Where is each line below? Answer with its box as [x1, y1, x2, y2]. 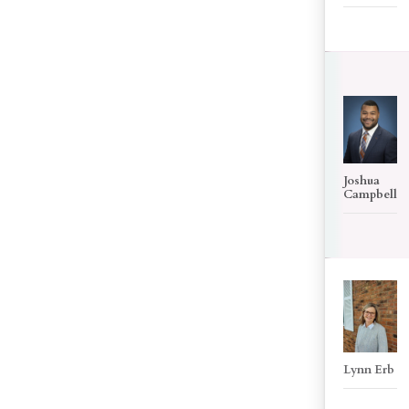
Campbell [343, 185, 398, 203]
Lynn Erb [343, 361, 395, 378]
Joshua [343, 172, 381, 189]
